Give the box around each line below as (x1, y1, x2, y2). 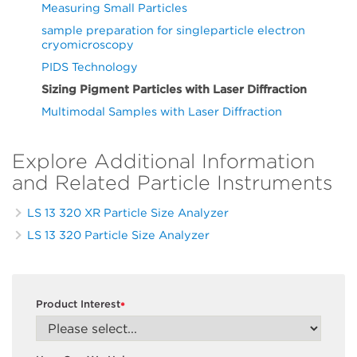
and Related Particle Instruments (12, 170, 332, 194)
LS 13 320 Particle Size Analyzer (27, 227, 210, 241)
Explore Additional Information (12, 148, 315, 173)
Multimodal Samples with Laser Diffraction (41, 104, 282, 118)
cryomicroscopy (41, 37, 134, 51)
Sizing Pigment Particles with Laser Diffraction (41, 81, 307, 96)
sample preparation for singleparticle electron (41, 22, 305, 37)
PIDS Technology (41, 59, 138, 73)
